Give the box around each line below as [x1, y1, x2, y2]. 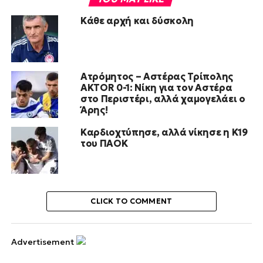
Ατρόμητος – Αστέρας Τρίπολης [80, 70, 233, 82]
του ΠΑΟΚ [80, 137, 128, 149]
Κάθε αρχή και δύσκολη [80, 14, 194, 26]
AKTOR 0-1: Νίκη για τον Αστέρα [80, 81, 232, 93]
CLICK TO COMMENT [90, 196, 173, 206]
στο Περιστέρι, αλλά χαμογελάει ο [80, 92, 245, 104]
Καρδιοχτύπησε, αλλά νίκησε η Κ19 [80, 126, 248, 138]
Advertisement [11, 236, 74, 247]
